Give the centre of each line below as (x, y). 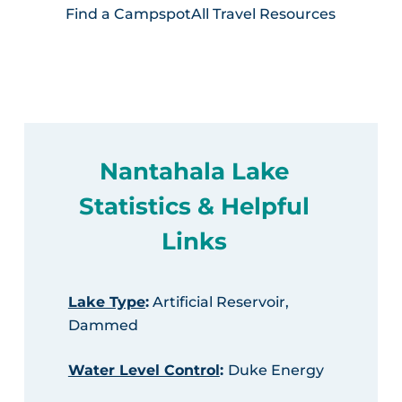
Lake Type (106, 301)
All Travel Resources (264, 13)
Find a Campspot (129, 13)
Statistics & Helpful (194, 206)
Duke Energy (275, 370)
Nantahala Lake (194, 171)
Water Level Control (144, 370)
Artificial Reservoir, (218, 301)
